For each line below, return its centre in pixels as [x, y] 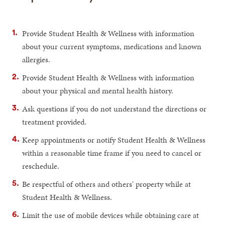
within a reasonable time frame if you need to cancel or [112, 153]
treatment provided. [54, 122]
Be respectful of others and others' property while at [107, 184]
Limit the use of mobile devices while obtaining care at [111, 215]
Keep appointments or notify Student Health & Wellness [114, 140]
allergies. [36, 59]
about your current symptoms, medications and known [112, 46]
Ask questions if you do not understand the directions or [115, 108]
